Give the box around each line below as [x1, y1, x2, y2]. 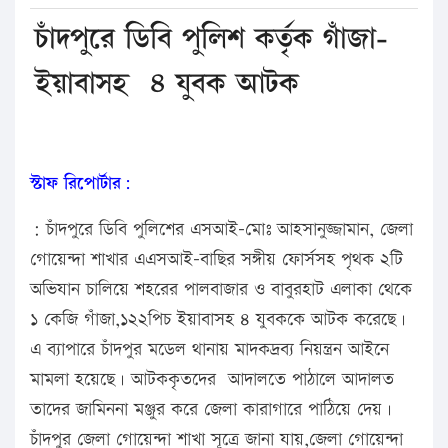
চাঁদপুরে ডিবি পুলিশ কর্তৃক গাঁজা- [35, 17, 388, 60]
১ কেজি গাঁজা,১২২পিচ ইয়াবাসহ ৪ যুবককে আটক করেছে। [30, 306, 406, 332]
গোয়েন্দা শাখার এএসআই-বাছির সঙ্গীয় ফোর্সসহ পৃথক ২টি [30, 246, 403, 272]
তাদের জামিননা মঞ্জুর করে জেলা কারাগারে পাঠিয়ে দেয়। [30, 396, 392, 422]
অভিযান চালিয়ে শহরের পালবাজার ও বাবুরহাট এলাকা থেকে [30, 276, 412, 302]
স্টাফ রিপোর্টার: [30, 170, 131, 196]
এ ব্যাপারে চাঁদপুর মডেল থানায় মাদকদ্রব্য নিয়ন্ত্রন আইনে [30, 336, 389, 362]
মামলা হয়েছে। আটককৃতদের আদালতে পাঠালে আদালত [30, 366, 394, 392]
